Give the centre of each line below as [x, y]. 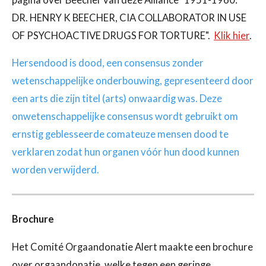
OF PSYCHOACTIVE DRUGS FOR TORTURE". [113, 35]
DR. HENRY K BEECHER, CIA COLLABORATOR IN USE [129, 18]
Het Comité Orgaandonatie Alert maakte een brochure [132, 247]
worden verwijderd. [56, 170]
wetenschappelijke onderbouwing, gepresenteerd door [133, 81]
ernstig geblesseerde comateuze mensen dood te [120, 134]
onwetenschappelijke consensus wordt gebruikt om [125, 117]
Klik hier [232, 35]
